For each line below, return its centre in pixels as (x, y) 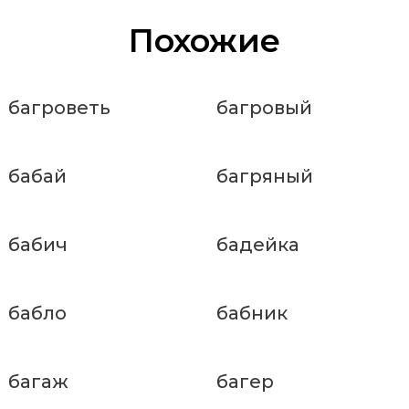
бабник (252, 313)
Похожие (204, 40)
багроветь (59, 107)
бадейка (257, 244)
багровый (264, 107)
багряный (264, 176)
